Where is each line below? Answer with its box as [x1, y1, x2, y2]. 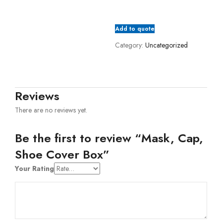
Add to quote [114, 24, 155, 34]
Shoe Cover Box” [15, 146, 110, 163]
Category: [114, 40, 143, 50]
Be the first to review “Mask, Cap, [15, 129, 203, 147]
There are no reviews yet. [15, 105, 87, 115]
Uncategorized [145, 40, 188, 50]
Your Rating [15, 164, 54, 173]
